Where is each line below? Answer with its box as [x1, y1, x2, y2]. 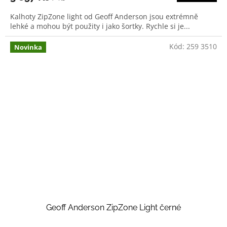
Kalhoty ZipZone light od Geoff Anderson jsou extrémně [10, 12, 198, 22]
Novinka [14, 43, 42, 52]
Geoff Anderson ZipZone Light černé [46, 202, 181, 212]
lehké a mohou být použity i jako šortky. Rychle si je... [10, 21, 190, 31]
